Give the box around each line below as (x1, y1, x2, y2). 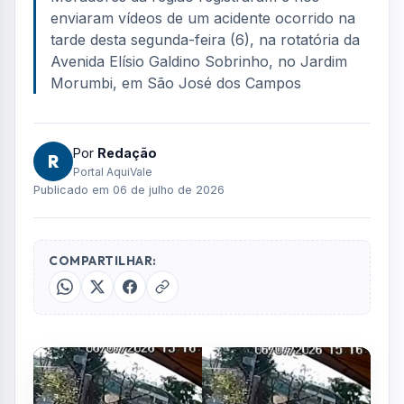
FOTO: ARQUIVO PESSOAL (51, 251, 195, 264)
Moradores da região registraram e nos (33, 313, 320, 333)
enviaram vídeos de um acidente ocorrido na (33, 339, 361, 359)
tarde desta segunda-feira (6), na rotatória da (33, 365, 368, 385)
